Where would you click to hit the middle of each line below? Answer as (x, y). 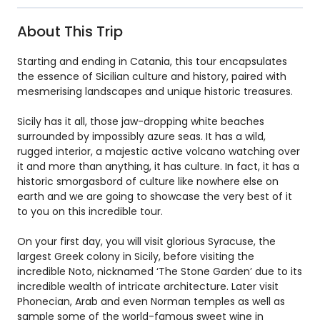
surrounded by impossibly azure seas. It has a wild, (141, 136)
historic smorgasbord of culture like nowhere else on (148, 181)
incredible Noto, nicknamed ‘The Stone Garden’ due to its (160, 271)
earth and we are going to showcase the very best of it (155, 196)
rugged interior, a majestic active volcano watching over (159, 151)
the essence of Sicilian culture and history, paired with (152, 76)
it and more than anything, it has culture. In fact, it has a (158, 166)
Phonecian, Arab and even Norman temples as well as (151, 301)
